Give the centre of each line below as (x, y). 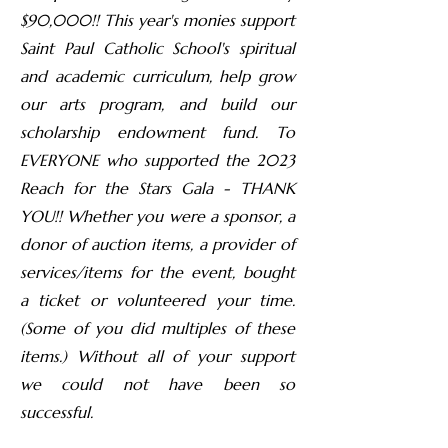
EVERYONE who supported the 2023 (157, 160)
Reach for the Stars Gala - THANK (157, 188)
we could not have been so (157, 384)
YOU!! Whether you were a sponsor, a (157, 216)
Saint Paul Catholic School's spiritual (157, 48)
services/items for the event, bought (157, 272)
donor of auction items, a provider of (157, 244)
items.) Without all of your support (157, 356)
